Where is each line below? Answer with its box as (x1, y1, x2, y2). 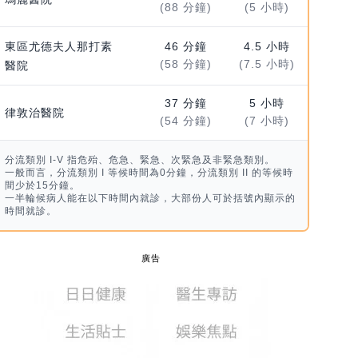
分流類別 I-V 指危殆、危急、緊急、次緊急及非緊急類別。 (4, 154, 275, 166)
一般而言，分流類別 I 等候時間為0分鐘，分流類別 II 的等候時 (4, 167, 293, 179)
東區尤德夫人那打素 (4, 40, 113, 54)
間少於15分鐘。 (4, 180, 80, 192)
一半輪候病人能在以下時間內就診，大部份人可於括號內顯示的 (4, 193, 296, 205)
